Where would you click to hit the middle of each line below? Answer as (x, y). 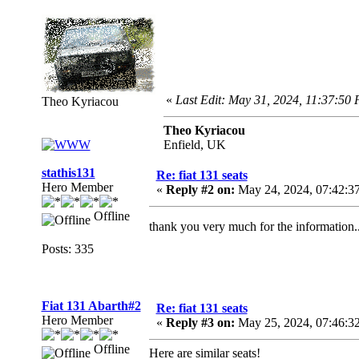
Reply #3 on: (200, 323)
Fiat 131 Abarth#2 (91, 306)
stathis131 (68, 173)
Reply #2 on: (200, 190)
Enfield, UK (194, 145)
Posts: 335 (67, 249)
